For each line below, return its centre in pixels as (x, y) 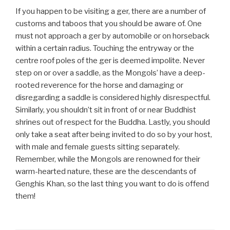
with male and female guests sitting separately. (98, 147)
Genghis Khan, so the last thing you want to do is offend (112, 184)
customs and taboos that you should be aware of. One (109, 24)
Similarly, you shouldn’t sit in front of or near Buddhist (106, 110)
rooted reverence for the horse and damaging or (99, 85)
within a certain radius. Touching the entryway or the (105, 49)
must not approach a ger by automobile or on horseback (112, 36)
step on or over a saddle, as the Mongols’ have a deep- (110, 73)
